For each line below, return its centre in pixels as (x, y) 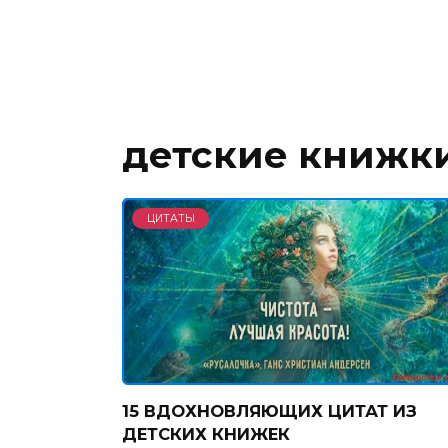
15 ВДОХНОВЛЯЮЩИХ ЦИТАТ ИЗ (269, 411)
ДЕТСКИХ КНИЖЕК (206, 434)
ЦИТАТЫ (170, 218)
